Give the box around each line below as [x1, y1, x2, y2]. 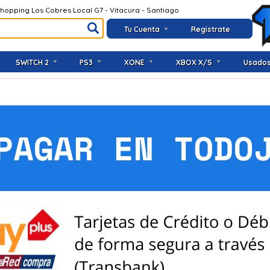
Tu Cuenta [124, 25, 160, 34]
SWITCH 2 [15, 58, 49, 67]
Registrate [190, 25, 230, 34]
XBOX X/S [176, 58, 213, 67]
